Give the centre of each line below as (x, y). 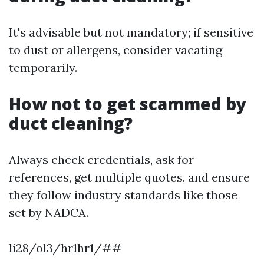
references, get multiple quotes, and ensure (129, 177)
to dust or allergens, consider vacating (115, 50)
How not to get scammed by (128, 104)
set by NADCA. (49, 213)
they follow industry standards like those (123, 195)
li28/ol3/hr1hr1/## (65, 248)
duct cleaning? (71, 123)
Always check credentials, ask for (101, 160)
